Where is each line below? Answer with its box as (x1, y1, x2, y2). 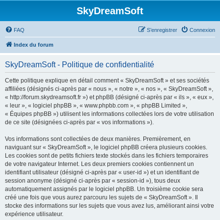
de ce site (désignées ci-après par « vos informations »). (5, 119, 154, 126)
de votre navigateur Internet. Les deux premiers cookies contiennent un (5, 161, 194, 167)
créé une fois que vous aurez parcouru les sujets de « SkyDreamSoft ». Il (5, 194, 198, 201)
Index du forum (14, 42, 54, 48)
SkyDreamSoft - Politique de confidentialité (5, 60, 154, 69)
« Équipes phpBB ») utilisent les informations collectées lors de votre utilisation (5, 110, 214, 117)
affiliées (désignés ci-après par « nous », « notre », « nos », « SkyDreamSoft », (5, 85, 213, 92)
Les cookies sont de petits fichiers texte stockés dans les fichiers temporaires (5, 152, 208, 159)
